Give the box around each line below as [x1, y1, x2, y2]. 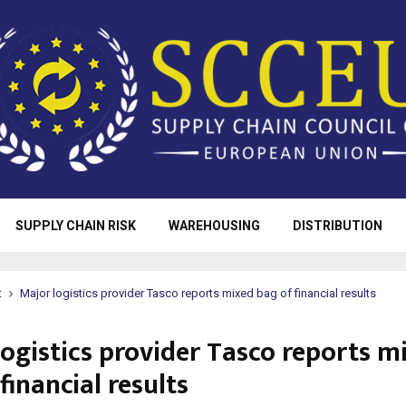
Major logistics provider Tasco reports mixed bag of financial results [20, 286, 376, 300]
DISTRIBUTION [292, 218, 382, 233]
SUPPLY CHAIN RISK [14, 218, 136, 233]
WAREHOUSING [168, 218, 260, 233]
